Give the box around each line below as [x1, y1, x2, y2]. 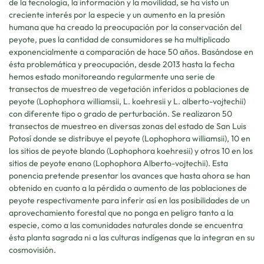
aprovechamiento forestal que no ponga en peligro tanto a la [9, 207, 233, 218]
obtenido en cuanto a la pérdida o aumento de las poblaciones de [9, 182, 247, 193]
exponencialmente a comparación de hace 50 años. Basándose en [9, 46, 253, 57]
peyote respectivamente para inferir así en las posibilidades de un [9, 194, 250, 206]
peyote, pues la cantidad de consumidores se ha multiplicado [9, 34, 230, 45]
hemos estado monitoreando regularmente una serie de [9, 71, 215, 82]
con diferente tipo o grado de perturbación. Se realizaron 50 [9, 108, 232, 119]
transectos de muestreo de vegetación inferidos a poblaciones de [9, 83, 249, 94]
